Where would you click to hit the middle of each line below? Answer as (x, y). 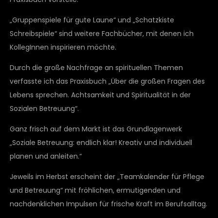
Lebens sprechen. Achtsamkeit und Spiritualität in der (100, 95)
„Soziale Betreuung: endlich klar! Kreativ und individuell (101, 142)
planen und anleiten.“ (46, 156)
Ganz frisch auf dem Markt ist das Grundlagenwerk (96, 129)
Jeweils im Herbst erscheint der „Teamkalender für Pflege (107, 176)
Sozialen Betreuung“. (44, 108)
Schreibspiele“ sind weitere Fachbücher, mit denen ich (102, 33)
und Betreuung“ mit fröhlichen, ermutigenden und (95, 190)
